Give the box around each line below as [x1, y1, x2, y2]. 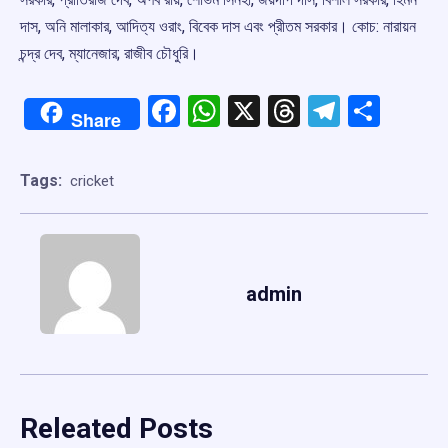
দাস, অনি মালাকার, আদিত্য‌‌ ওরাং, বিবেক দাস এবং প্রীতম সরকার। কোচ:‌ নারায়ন [20, 17, 416, 37]
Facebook [180, 92, 313, 131]
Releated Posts [20, 412, 213, 446]
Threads [300, 92, 413, 131]
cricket [70, 171, 114, 190]
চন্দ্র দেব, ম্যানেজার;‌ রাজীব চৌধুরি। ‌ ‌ [20, 44, 207, 64]
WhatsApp [220, 92, 364, 131]
